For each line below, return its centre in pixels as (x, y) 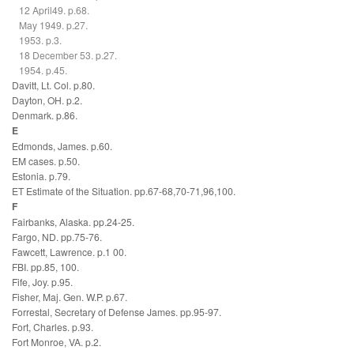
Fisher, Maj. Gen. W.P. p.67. (70, 297)
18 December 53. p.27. (68, 55)
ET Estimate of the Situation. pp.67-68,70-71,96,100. (124, 191)
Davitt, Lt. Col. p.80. (53, 85)
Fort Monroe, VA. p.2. (56, 342)
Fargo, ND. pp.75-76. (57, 237)
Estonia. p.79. (41, 176)
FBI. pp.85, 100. (45, 267)
